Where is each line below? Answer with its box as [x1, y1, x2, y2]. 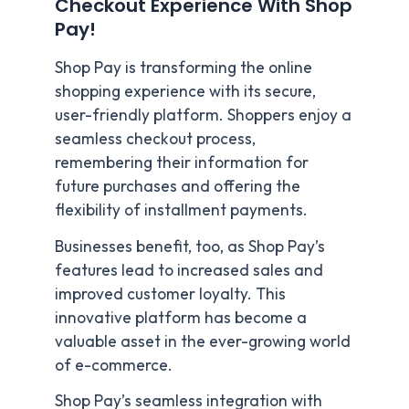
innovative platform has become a [55, 307, 307, 328]
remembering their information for [55, 152, 309, 173]
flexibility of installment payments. [55, 199, 311, 220]
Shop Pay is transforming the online [55, 57, 312, 78]
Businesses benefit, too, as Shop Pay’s [55, 236, 325, 257]
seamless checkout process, [55, 128, 256, 149]
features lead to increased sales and [55, 259, 323, 280]
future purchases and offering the [55, 175, 300, 196]
